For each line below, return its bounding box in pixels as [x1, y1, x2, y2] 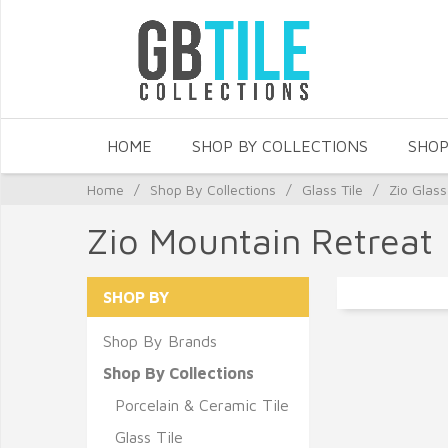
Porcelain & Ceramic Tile [115, 396, 289, 414]
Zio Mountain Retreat [87, 219, 433, 262]
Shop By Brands [103, 332, 217, 350]
